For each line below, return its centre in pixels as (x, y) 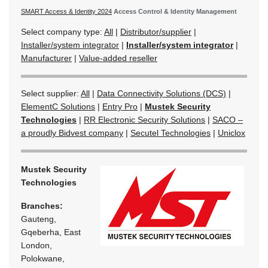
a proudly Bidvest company (72, 133)
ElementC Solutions (58, 107)
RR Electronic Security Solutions (144, 120)
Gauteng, (39, 219)
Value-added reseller (118, 58)
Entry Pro (120, 107)
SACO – (228, 120)
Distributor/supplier (156, 32)
